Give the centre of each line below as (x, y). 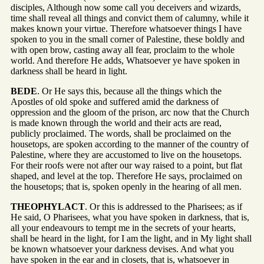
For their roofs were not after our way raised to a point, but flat (126, 166)
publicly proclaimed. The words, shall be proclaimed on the (121, 134)
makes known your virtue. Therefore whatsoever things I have (126, 29)
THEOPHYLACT (48, 207)
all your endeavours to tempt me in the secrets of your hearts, (123, 228)
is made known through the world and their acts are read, (116, 123)
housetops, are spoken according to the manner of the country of (130, 144)
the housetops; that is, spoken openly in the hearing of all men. (126, 187)
